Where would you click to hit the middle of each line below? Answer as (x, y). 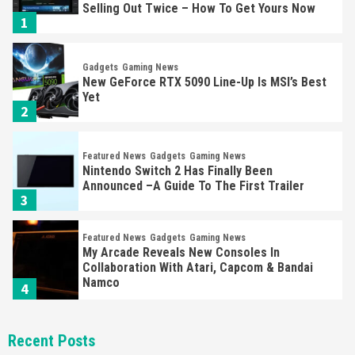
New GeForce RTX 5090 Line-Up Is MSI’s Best (205, 82)
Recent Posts (52, 341)
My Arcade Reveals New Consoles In (181, 252)
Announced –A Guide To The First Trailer (194, 186)
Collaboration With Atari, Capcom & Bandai (198, 267)
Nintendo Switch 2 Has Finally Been (178, 171)
